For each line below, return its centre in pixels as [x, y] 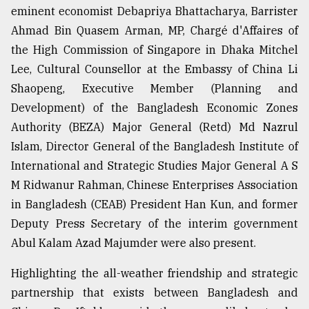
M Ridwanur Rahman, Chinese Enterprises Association [154, 185]
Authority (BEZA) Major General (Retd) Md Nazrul [154, 127]
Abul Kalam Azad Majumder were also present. [133, 243]
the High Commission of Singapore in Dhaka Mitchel [154, 50]
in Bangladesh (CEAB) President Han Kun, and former [154, 205]
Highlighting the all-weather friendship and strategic [154, 273]
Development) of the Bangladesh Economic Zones [154, 108]
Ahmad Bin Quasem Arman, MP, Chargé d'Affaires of [154, 31]
